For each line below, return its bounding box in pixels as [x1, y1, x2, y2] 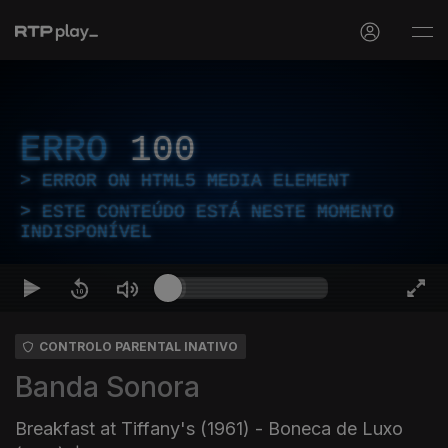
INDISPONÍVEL [20, 222, 152, 242]
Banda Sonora [15, 370, 200, 404]
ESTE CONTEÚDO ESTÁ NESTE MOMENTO [42, 202, 394, 222]
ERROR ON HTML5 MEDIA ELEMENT [42, 171, 350, 191]
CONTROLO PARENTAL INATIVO [39, 339, 238, 354]
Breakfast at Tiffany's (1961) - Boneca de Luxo [15, 418, 403, 439]
